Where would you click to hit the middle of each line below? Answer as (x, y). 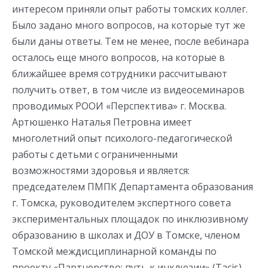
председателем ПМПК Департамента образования (133, 187)
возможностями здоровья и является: (101, 171)
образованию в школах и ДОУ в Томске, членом (126, 235)
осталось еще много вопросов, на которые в (118, 58)
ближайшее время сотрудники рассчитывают (120, 74)
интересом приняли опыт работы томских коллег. (130, 9)
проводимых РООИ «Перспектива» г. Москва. (119, 106)
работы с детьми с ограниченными (95, 155)
